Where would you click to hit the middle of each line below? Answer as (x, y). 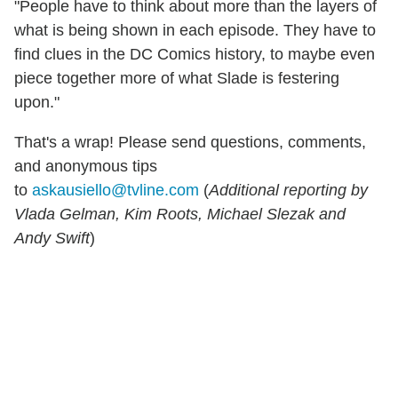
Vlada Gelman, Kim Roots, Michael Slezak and (180, 214)
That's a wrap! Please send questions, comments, (190, 142)
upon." (37, 102)
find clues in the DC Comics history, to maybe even (195, 54)
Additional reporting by (288, 190)
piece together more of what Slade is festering (177, 78)
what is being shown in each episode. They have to (195, 30)
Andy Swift (52, 238)
